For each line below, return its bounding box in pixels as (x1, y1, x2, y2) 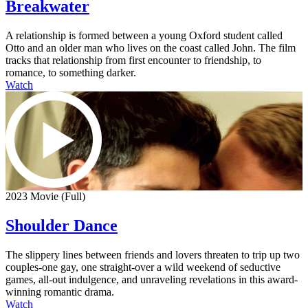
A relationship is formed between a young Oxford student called (5, 29, 283, 41)
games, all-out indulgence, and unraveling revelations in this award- (5, 273, 298, 285)
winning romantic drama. (5, 285, 114, 298)
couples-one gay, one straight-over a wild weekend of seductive (5, 261, 280, 273)
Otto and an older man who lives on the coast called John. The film (5, 41, 296, 54)
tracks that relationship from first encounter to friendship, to (5, 54, 261, 66)
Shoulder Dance (5, 216, 118, 234)
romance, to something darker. (5, 66, 136, 78)
